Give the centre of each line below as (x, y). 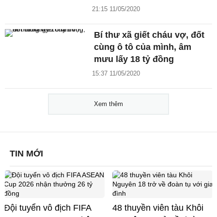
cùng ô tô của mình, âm (143, 47)
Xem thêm (108, 104)
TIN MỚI (26, 154)
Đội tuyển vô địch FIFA (48, 208)
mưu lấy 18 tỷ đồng (134, 59)
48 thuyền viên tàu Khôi (158, 208)
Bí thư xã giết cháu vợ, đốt (149, 35)
